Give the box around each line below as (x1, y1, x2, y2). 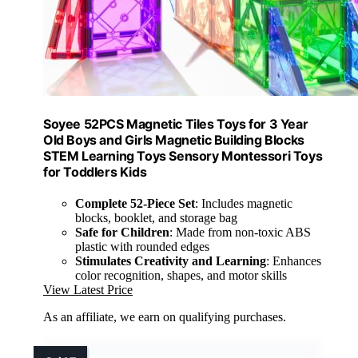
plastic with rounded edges (75, 240, 209, 254)
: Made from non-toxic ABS (169, 225, 311, 240)
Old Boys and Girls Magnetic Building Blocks (43, 132, 304, 149)
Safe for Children (75, 225, 169, 240)
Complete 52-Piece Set (75, 197, 195, 211)
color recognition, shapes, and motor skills (75, 268, 287, 283)
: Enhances (266, 254, 321, 268)
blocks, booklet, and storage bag (75, 211, 237, 225)
